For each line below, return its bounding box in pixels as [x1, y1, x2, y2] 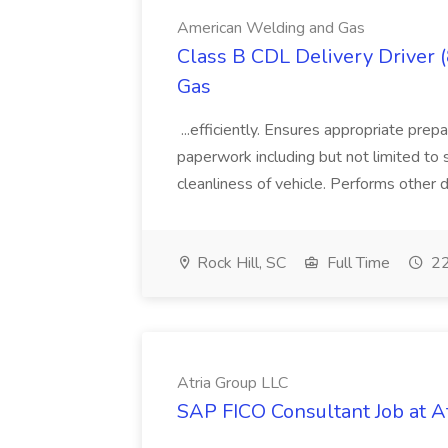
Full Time [323, 252, 390, 274]
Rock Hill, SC [193, 252, 286, 274]
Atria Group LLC [177, 372, 288, 394]
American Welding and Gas [177, 17, 365, 39]
